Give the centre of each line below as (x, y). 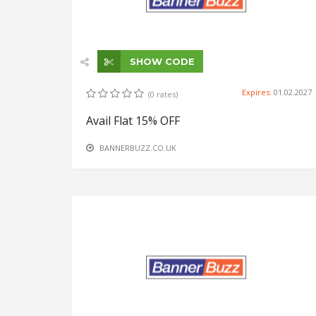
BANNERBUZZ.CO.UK (138, 147)
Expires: (258, 92)
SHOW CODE (161, 61)
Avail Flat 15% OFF (133, 120)
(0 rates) (163, 94)
